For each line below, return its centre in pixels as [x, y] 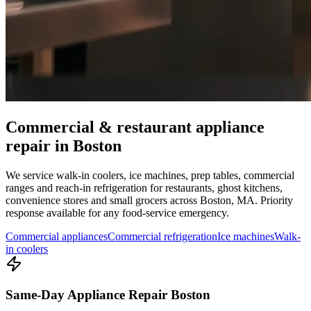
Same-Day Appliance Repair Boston [108, 295]
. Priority [274, 200]
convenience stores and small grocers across [103, 200]
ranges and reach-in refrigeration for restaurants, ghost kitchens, [144, 187]
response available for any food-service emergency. [117, 212]
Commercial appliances [57, 236]
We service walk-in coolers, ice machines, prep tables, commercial [150, 175]
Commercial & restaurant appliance [135, 127]
